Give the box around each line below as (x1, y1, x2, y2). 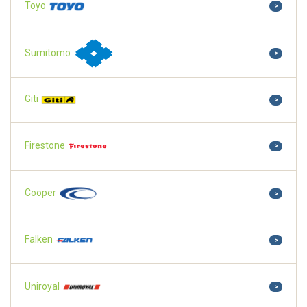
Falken (25, 234, 55, 245)
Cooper (25, 187, 58, 199)
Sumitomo (25, 47, 73, 58)
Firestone (25, 139, 67, 151)
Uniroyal (25, 280, 62, 292)
